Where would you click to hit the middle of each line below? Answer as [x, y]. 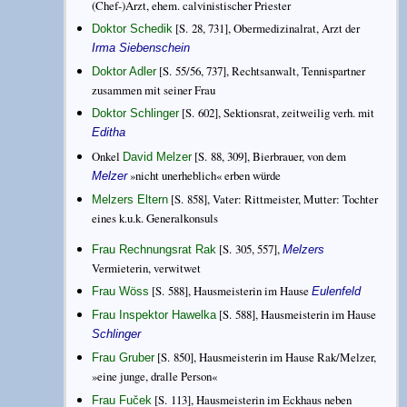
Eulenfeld [337, 292]
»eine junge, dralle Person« [155, 377]
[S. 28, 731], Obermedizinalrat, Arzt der [267, 28]
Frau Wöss [121, 292]
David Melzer [158, 156]
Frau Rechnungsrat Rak [154, 249]
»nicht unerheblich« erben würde [204, 175]
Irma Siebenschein [141, 48]
